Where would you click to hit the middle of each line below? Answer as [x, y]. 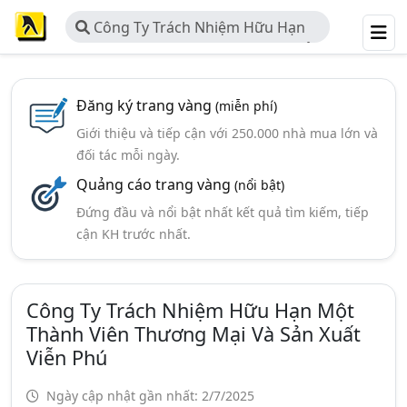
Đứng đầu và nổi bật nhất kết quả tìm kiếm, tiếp [222, 212]
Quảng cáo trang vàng [155, 184]
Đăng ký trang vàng [145, 105]
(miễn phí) [246, 106]
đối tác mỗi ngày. [128, 155]
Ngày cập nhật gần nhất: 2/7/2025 [149, 396]
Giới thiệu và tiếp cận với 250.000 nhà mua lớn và [227, 133]
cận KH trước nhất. [133, 234]
